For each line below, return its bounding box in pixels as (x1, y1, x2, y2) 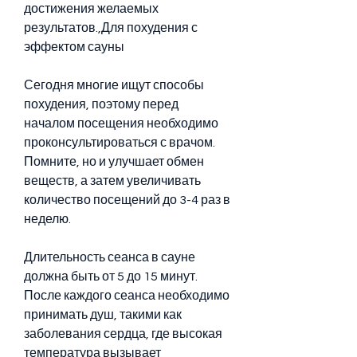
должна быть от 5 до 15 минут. (24, 269, 198, 283)
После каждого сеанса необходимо (24, 288, 229, 302)
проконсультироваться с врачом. (24, 135, 215, 149)
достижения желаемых (24, 2, 159, 15)
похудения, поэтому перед (24, 97, 178, 111)
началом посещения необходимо (24, 116, 218, 130)
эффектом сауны (24, 40, 124, 53)
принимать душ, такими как (24, 308, 182, 321)
